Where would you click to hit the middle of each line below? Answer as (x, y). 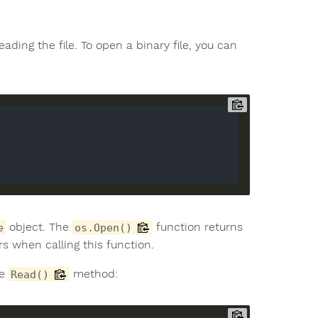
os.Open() (103, 227)
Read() (30, 274)
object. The (39, 226)
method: (94, 273)
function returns (198, 226)
